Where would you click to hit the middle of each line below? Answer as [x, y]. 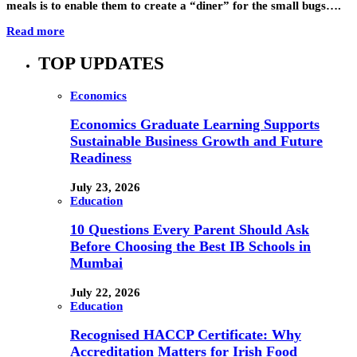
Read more [35, 31]
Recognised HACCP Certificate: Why [186, 335]
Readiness [101, 158]
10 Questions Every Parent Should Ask [190, 230]
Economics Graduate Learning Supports [195, 125]
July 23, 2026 [105, 187]
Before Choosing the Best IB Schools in [190, 247]
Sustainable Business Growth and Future [196, 141]
